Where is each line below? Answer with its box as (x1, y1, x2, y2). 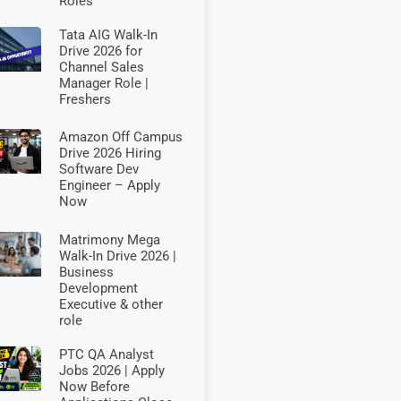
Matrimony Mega (58, 231, 160, 248)
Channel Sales (58, 58, 144, 75)
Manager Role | (58, 74, 149, 91)
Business (58, 263, 114, 280)
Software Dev (58, 161, 139, 178)
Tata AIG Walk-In (58, 26, 158, 43)
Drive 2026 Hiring (58, 145, 161, 162)
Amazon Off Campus (58, 129, 183, 146)
